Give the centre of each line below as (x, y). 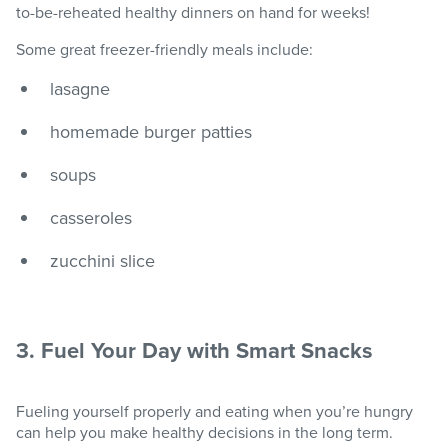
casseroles (91, 218)
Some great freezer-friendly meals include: (164, 49)
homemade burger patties (151, 132)
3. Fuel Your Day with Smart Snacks (194, 350)
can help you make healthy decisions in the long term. (204, 432)
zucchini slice (102, 261)
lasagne (80, 89)
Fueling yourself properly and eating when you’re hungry (214, 411)
